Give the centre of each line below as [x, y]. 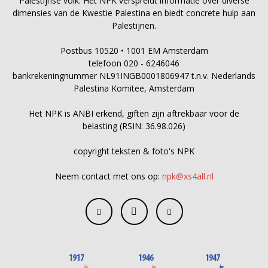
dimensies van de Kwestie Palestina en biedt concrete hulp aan [134, 13]
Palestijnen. [134, 25]
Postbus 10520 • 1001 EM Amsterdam [134, 50]
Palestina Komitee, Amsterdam [134, 88]
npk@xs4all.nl [188, 176]
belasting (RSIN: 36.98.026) [134, 126]
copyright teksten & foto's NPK [134, 151]
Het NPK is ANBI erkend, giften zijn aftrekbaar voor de [134, 113]
